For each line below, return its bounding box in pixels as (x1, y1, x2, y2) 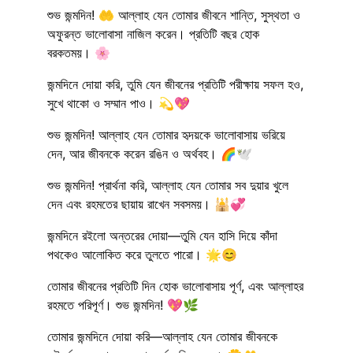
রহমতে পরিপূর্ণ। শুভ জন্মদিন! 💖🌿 (47, 296, 199, 313)
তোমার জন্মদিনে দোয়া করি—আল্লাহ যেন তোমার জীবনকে (47, 328, 277, 344)
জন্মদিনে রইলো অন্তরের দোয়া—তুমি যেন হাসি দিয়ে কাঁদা (47, 227, 277, 243)
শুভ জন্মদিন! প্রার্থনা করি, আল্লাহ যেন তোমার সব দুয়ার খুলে (47, 176, 288, 193)
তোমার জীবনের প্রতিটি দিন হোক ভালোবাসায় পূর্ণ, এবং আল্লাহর (47, 277, 303, 294)
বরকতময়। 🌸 (47, 44, 110, 61)
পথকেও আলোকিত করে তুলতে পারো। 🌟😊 (47, 246, 237, 262)
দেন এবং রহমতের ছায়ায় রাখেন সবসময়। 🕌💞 (47, 195, 246, 212)
